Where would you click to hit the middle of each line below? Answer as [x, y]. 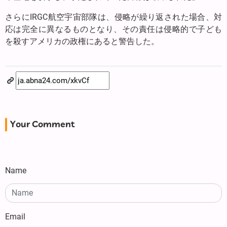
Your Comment [42, 125]
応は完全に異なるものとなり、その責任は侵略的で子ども [113, 29]
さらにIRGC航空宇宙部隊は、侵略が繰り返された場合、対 [113, 17]
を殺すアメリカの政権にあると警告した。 [82, 42]
